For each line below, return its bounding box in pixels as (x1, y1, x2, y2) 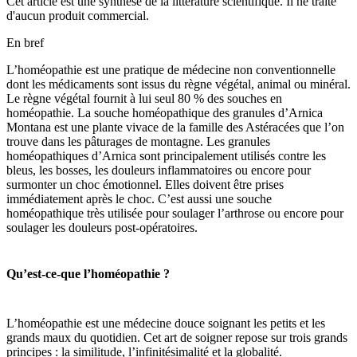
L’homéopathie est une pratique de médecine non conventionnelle (6, 62, 335, 76)
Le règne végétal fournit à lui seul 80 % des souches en (6, 91, 282, 105)
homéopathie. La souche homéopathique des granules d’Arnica (6, 105, 323, 120)
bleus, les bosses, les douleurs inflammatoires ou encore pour (6, 163, 311, 177)
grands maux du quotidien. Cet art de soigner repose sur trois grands (6, 330, 347, 344)
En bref (6, 35, 44, 49)
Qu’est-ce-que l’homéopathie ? (6, 266, 170, 280)
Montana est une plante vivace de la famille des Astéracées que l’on (6, 120, 344, 134)
